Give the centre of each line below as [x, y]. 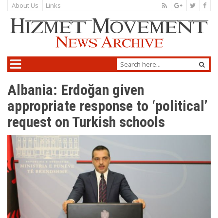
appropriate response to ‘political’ [107, 106]
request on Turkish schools [86, 122]
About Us [25, 5]
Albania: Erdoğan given [76, 90]
